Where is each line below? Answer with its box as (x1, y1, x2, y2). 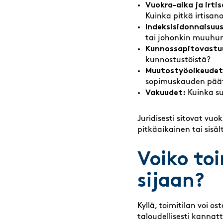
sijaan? (137, 172, 205, 192)
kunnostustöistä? (145, 56, 211, 65)
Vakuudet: (145, 89, 186, 98)
